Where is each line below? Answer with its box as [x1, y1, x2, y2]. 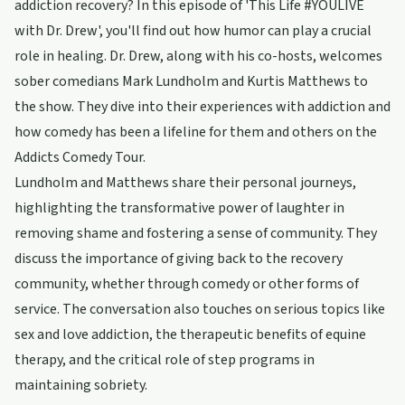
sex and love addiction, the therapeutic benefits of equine [14, 325, 366, 344]
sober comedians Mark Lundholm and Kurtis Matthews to [14, 71, 368, 91]
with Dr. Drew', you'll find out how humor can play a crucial [14, 21, 372, 41]
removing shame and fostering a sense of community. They [14, 223, 377, 243]
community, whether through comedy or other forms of [14, 274, 359, 294]
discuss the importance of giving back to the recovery [14, 249, 343, 268]
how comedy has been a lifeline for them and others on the [14, 122, 377, 142]
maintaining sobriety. [14, 375, 147, 395]
